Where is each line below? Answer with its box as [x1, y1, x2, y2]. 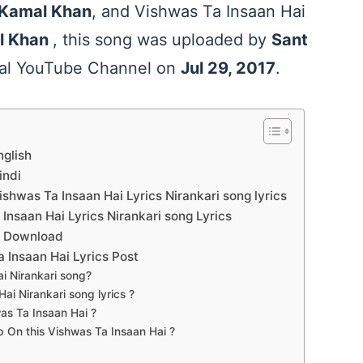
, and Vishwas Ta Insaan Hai [92, 2, 305, 22]
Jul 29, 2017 [181, 58, 275, 79]
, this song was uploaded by [53, 30, 271, 50]
